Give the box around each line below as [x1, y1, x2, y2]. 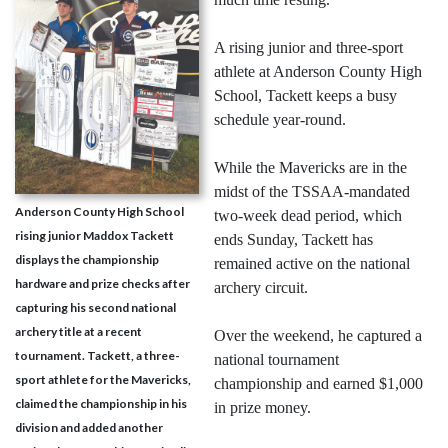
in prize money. [213, 399, 311, 417]
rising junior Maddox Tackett [15, 227, 174, 243]
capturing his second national [15, 299, 176, 315]
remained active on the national [213, 255, 410, 273]
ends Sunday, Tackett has [213, 231, 373, 249]
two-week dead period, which [213, 207, 402, 225]
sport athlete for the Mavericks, [15, 371, 191, 387]
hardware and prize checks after [15, 275, 190, 291]
